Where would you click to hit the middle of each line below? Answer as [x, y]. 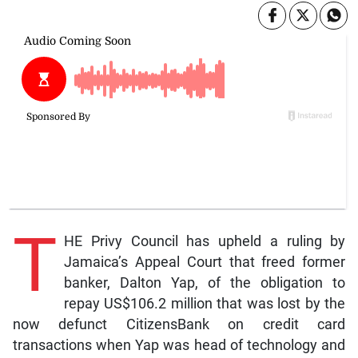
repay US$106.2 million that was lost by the [205, 303]
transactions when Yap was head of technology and [179, 345]
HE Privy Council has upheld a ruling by [205, 241]
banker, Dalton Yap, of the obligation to [205, 282]
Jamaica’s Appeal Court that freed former [205, 262]
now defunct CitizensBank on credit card [179, 324]
